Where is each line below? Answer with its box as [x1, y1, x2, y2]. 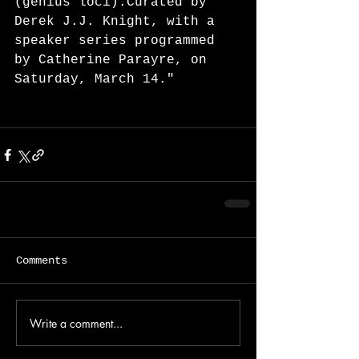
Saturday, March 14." [14, 72, 175, 87]
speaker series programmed [14, 34, 223, 49]
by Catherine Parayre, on [14, 53, 215, 68]
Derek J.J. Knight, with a [14, 14, 223, 30]
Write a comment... [30, 315, 123, 331]
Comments [16, 254, 67, 268]
